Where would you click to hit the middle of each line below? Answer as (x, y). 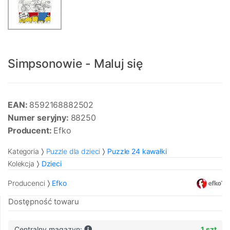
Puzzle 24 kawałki (137, 151)
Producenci (26, 183)
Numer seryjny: (39, 118)
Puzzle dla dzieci (73, 151)
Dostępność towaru (44, 202)
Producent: (31, 131)
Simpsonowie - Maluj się (75, 64)
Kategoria (23, 151)
